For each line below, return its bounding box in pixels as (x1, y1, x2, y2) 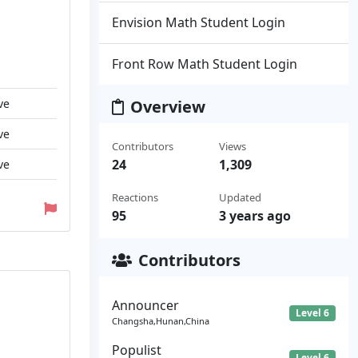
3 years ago (218, 207, 291, 225)
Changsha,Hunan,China (112, 315, 209, 327)
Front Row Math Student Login (112, 55, 297, 73)
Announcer (112, 296, 179, 314)
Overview (130, 96, 205, 117)
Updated (218, 190, 261, 205)
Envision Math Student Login (112, 14, 285, 31)
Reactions (112, 190, 158, 205)
